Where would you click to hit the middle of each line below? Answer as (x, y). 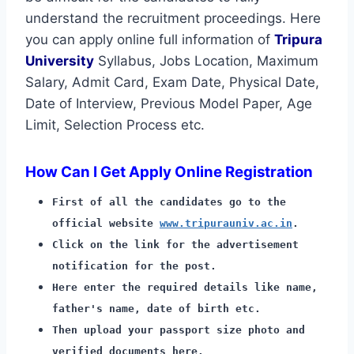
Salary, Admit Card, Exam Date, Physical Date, (172, 82)
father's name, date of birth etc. (156, 308)
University (60, 60)
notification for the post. (134, 265)
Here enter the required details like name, (185, 287)
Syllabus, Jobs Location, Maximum (206, 60)
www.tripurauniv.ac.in (226, 223)
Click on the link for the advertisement (175, 244)
